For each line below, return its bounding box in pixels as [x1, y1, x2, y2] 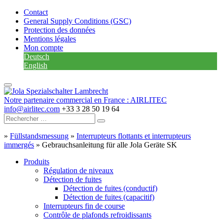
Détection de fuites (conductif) [63, 184, 157, 192]
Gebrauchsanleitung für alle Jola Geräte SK [42, 141, 177, 149]
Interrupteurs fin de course [43, 202, 125, 210]
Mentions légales [24, 35, 76, 43]
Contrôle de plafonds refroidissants [43, 211, 151, 219]
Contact [24, 8, 48, 16]
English [24, 61, 47, 70]
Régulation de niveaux [43, 166, 113, 175]
